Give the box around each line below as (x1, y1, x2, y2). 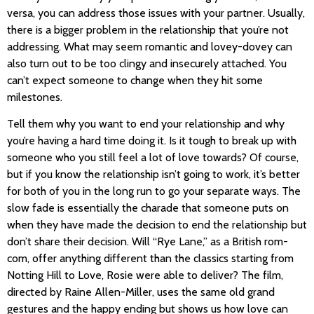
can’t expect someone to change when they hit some (7, 73, 263, 87)
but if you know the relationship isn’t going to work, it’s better (7, 168, 300, 182)
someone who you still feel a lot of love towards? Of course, (7, 151, 299, 165)
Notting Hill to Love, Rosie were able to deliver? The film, (7, 268, 283, 282)
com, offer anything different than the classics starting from (7, 252, 294, 266)
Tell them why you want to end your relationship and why (7, 117, 285, 131)
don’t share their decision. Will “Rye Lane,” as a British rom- (7, 235, 288, 249)
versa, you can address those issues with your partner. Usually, (7, 6, 305, 20)
